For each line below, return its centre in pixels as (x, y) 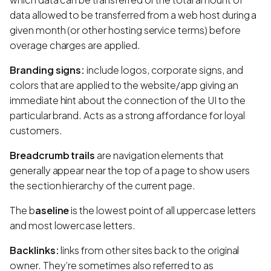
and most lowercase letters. (73, 225)
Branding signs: (47, 70)
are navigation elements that (159, 155)
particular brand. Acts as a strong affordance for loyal (128, 115)
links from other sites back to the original (149, 250)
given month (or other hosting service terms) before (125, 30)
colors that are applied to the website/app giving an (124, 85)
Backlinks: (34, 250)
